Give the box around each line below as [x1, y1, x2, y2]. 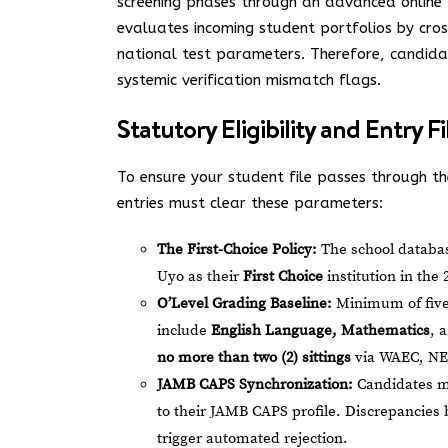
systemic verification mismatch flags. [117, 71, 381, 89]
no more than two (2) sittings [157, 348, 351, 367]
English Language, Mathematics [211, 321, 430, 340]
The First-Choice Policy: [157, 240, 317, 259]
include [157, 321, 211, 340]
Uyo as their [157, 267, 243, 286]
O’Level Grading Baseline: [157, 294, 332, 313]
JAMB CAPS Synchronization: [157, 375, 353, 394]
